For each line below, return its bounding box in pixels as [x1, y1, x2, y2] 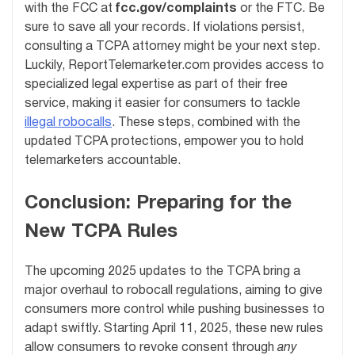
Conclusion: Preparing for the [25, 195, 292, 213]
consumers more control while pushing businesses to [25, 304, 325, 316]
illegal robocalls [25, 117, 112, 129]
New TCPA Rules [25, 223, 177, 242]
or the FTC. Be [237, 3, 325, 15]
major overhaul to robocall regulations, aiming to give [25, 285, 323, 297]
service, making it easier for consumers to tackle [25, 98, 300, 110]
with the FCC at [25, 3, 116, 15]
